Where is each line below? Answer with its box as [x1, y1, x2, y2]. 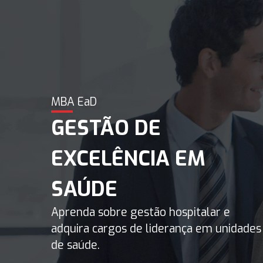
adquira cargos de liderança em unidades [51, 221, 261, 236]
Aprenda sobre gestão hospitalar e [51, 205, 230, 220]
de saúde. [51, 238, 100, 252]
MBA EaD [51, 95, 97, 109]
